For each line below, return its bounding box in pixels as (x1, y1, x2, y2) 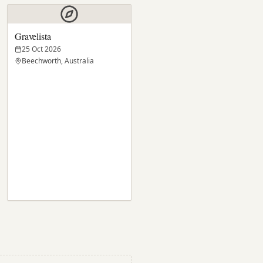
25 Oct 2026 (22, 44, 61, 55)
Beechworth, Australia (22, 56, 94, 66)
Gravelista (15, 30, 51, 43)
